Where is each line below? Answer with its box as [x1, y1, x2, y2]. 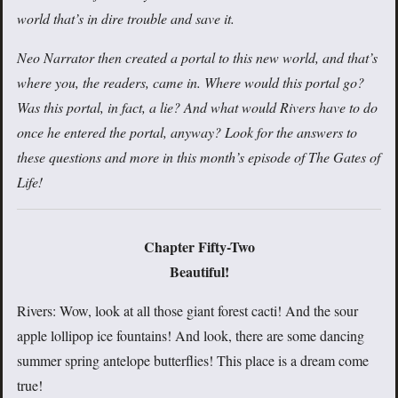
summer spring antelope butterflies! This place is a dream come [17, 351, 369, 370]
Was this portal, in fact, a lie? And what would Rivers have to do [17, 98, 378, 117]
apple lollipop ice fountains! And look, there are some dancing [17, 326, 364, 346]
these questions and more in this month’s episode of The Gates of [17, 147, 380, 167]
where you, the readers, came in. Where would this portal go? [17, 73, 364, 92]
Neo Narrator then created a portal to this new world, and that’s [17, 48, 378, 68]
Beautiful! [169, 261, 229, 283]
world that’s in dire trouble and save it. [17, 9, 235, 28]
